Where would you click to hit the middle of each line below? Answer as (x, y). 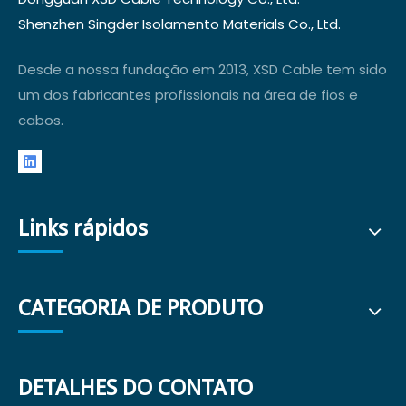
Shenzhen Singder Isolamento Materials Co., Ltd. (179, 24)
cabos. (41, 120)
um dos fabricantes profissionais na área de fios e (188, 95)
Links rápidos (83, 228)
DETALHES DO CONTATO (135, 388)
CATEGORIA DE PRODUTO (140, 308)
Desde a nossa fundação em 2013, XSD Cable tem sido (203, 69)
